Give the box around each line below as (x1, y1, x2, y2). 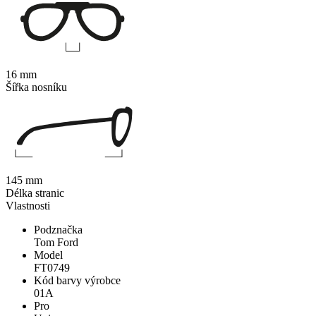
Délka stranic (6, 187, 64, 200)
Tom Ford (34, 236, 78, 249)
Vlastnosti (6, 200, 50, 212)
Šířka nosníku (6, 81, 67, 94)
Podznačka (34, 224, 83, 236)
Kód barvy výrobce (34, 274, 121, 287)
